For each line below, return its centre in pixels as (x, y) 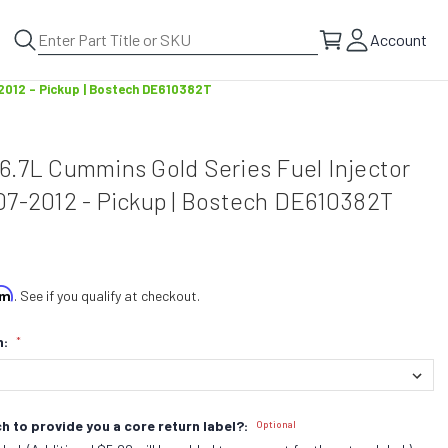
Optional (276, 423)
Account (398, 39)
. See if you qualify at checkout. (107, 295)
